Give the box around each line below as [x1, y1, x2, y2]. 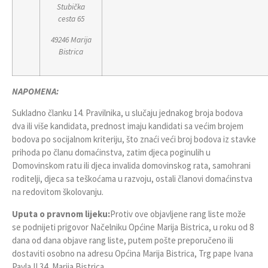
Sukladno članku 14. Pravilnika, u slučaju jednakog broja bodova [12, 107, 243, 119]
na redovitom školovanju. [12, 186, 103, 198]
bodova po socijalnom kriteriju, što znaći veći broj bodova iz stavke [12, 133, 256, 145]
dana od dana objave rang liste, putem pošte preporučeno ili [12, 234, 233, 246]
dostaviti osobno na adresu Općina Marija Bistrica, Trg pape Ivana [12, 247, 253, 259]
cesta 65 [57, 14, 84, 25]
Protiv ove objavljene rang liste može [110, 208, 246, 220]
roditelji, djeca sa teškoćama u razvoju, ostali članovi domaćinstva [12, 173, 252, 185]
